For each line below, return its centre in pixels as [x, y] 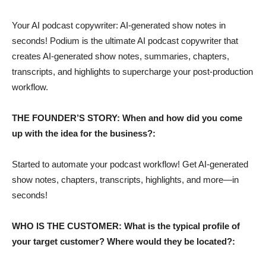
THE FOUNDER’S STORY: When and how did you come [127, 118]
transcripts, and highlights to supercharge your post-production [132, 72]
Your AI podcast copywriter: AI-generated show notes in [119, 25]
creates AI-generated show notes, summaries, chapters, [121, 56]
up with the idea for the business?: [84, 133]
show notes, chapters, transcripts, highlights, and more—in [125, 180]
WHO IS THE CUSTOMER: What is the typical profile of [126, 226]
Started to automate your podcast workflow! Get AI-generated [130, 164]
